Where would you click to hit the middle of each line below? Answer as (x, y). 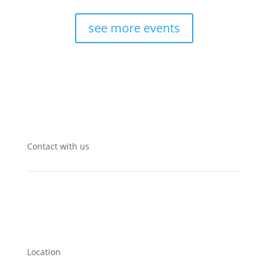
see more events (134, 28)
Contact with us (58, 147)
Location (44, 252)
